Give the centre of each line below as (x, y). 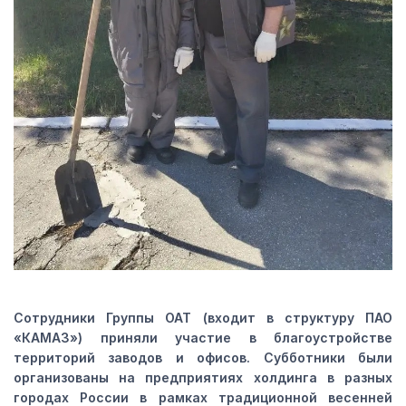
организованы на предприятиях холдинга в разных (203, 378)
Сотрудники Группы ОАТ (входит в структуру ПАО (203, 318)
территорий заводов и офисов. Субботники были (203, 358)
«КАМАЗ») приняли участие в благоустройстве (203, 338)
